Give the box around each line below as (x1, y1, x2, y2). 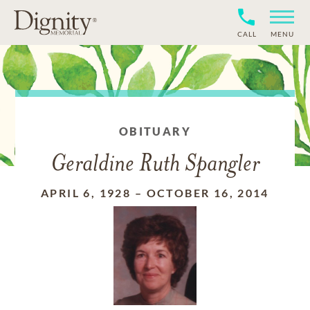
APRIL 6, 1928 (41, 186, 131, 199)
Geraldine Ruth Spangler (51, 153, 259, 177)
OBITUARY (118, 125, 192, 138)
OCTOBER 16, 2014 (146, 186, 269, 199)
